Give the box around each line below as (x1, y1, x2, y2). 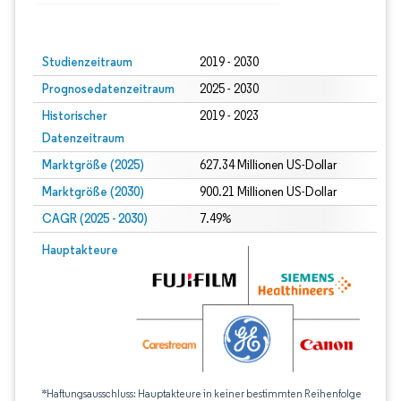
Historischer (42, 107, 107, 124)
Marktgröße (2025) (42, 157, 144, 173)
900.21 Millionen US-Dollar (199, 184, 337, 200)
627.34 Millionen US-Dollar (199, 158, 337, 173)
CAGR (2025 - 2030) (42, 210, 148, 226)
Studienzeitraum (42, 54, 132, 70)
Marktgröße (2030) (42, 183, 144, 200)
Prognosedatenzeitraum (42, 81, 175, 97)
